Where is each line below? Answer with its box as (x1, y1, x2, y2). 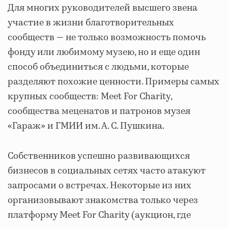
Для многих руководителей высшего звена (8, 1, 197, 15)
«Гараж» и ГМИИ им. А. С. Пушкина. (8, 119, 164, 133)
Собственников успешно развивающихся (8, 149, 190, 163)
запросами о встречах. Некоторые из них (8, 179, 191, 192)
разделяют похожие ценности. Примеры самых (8, 75, 219, 89)
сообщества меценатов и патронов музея (8, 104, 190, 118)
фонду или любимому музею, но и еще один (8, 45, 200, 59)
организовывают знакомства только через (8, 193, 198, 207)
